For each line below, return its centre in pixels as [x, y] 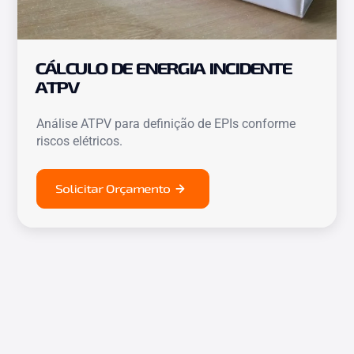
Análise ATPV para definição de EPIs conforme [166, 123]
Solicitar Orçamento [114, 189]
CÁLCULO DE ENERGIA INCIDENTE [165, 68]
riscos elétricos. [80, 141]
